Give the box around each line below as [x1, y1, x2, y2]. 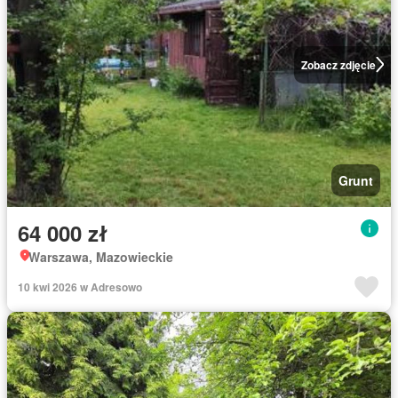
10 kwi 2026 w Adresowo [18, 278, 142, 295]
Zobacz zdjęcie [300, 56, 376, 73]
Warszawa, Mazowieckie [28, 247, 173, 266]
